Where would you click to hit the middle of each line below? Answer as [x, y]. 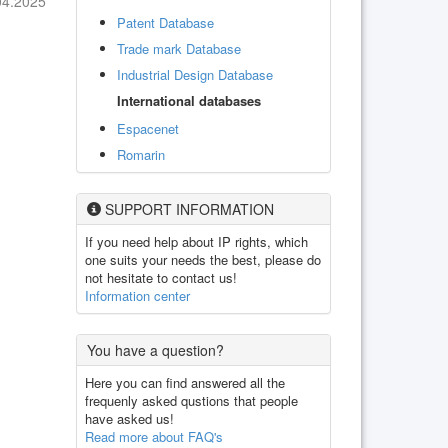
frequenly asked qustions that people [191, 400]
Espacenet [148, 128]
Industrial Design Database [195, 74]
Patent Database [165, 22]
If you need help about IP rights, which [196, 241]
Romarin [141, 154]
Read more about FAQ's [154, 436]
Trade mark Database [179, 48]
